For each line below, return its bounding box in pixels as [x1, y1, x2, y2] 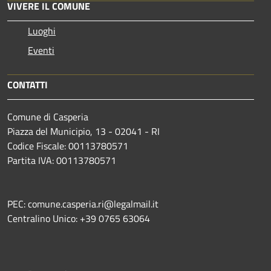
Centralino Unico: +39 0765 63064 [7, 211, 150, 226]
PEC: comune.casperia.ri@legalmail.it [7, 196, 161, 211]
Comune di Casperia [7, 109, 88, 124]
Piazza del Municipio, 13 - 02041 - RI [7, 123, 160, 139]
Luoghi [28, 23, 56, 38]
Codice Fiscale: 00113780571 [7, 138, 128, 153]
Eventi [28, 42, 54, 57]
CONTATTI [7, 77, 48, 92]
